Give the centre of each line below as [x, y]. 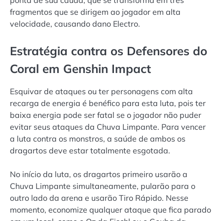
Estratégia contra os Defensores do [109, 51]
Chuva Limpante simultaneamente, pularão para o [103, 186]
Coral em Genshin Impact [80, 68]
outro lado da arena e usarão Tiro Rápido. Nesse [99, 198]
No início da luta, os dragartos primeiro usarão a [99, 174]
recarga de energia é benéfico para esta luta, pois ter [108, 103]
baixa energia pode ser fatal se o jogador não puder [106, 115]
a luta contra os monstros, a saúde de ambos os [98, 138]
